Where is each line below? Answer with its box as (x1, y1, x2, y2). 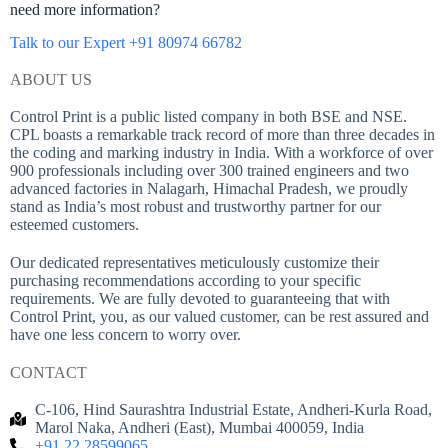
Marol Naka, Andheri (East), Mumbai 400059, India (35, 419, 364, 437)
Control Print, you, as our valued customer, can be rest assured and (10, 308, 429, 326)
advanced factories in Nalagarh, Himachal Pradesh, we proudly (10, 180, 408, 198)
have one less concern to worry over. (10, 326, 241, 344)
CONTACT (10, 364, 87, 382)
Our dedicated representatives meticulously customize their (10, 254, 379, 272)
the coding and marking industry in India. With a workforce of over (10, 144, 433, 162)
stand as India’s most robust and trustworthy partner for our (10, 198, 381, 216)
